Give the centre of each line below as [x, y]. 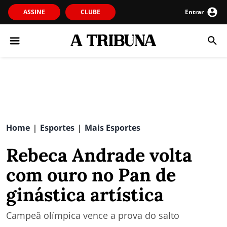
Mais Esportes [112, 128]
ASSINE [34, 12]
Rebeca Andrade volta [99, 155]
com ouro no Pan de [91, 175]
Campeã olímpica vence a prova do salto [93, 215]
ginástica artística [85, 195]
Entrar [194, 12]
